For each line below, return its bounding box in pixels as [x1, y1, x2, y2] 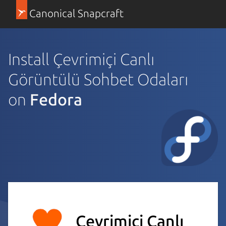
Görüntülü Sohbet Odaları [8, 70, 188, 88]
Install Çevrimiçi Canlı [8, 49, 154, 68]
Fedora [30, 90, 82, 108]
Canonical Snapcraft [29, 8, 124, 19]
